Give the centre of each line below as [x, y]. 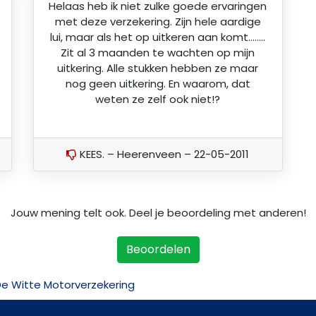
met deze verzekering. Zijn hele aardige [158, 22]
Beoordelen [158, 250]
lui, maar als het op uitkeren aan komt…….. [158, 37]
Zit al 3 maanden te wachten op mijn [158, 53]
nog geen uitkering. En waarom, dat [158, 84]
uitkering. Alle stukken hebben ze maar [158, 68]
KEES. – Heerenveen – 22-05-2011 [163, 154]
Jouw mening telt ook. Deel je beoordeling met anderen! [158, 212]
